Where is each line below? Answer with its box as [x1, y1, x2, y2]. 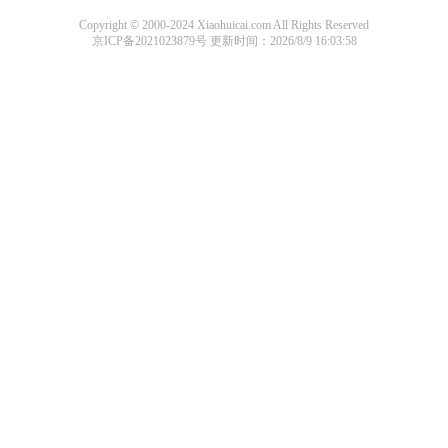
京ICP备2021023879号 [91, 34, 207, 48]
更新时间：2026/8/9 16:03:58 [206, 34, 357, 48]
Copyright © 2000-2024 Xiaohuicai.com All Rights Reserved [79, 18, 369, 32]
